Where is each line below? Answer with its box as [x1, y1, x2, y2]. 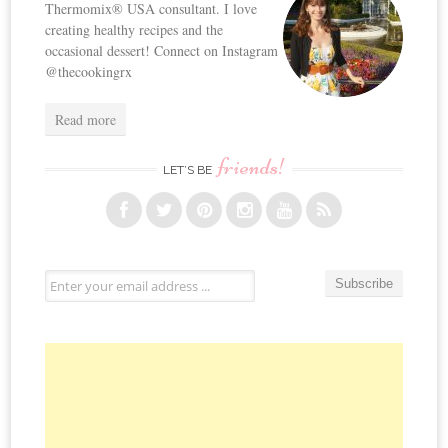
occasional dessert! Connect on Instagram [45, 40, 279, 60]
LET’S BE [162, 162, 215, 177]
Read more [55, 109, 117, 129]
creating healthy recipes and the [45, 19, 224, 39]
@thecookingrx [45, 61, 133, 81]
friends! [217, 151, 286, 181]
